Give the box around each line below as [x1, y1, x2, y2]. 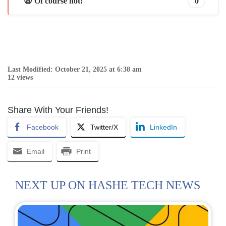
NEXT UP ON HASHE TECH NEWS [15, 179, 200, 192]
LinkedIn [150, 123, 177, 132]
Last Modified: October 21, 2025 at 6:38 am [8, 66, 142, 74]
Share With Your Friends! [8, 105, 108, 116]
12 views [8, 74, 33, 82]
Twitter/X [90, 123, 118, 132]
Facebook [27, 123, 59, 132]
